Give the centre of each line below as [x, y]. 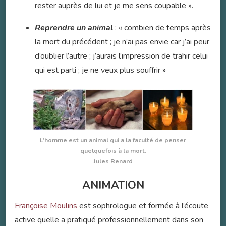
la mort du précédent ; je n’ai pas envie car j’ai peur [122, 42]
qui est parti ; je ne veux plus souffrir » [100, 70]
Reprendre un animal [75, 28]
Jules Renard [113, 161]
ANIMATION [113, 185]
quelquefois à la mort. [113, 151]
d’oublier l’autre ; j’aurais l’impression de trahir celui [121, 56]
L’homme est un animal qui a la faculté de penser [113, 140]
